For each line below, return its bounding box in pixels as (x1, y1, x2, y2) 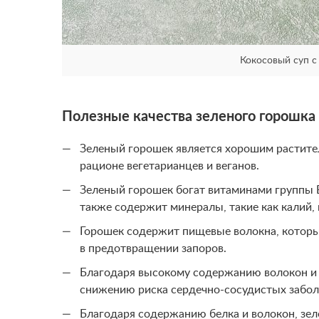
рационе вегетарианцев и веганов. (80, 160, 259, 172)
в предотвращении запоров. (80, 243, 226, 254)
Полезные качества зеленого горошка (62, 110, 315, 124)
